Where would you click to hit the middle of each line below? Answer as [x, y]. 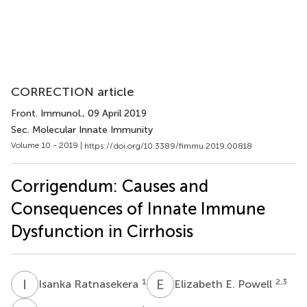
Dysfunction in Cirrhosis [102, 231]
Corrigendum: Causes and [110, 186]
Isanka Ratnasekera [90, 284]
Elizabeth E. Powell [224, 284]
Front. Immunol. [47, 113]
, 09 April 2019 [114, 113]
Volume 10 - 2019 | [48, 145]
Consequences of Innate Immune [138, 208]
